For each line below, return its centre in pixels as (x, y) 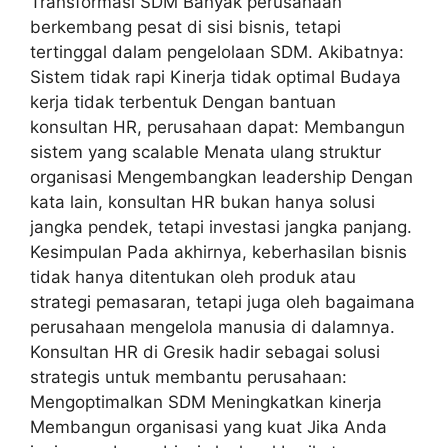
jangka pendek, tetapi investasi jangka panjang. (221, 227)
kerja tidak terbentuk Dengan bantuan (183, 102)
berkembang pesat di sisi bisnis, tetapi (185, 27)
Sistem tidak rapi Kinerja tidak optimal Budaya (215, 77)
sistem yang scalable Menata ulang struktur (205, 152)
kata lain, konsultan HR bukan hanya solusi (202, 202)
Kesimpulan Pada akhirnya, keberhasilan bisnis (218, 252)
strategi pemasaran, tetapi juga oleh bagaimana (222, 302)
